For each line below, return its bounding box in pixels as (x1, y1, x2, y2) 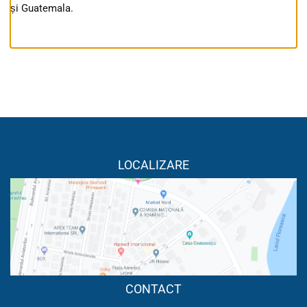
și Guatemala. (10, 2, 73, 15)
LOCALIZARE (118, 158, 189, 173)
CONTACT (125, 282, 182, 297)
